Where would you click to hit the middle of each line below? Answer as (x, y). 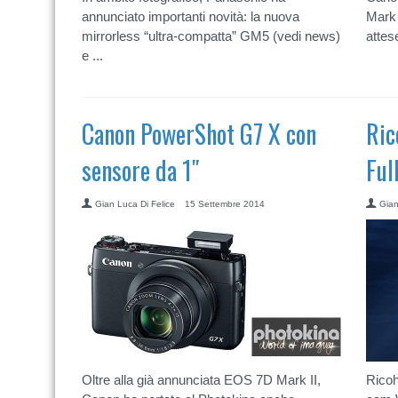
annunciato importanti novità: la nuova (191, 16)
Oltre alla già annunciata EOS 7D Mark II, (201, 380)
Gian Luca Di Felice (135, 204)
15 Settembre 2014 (225, 204)
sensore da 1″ (141, 170)
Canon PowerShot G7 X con (199, 134)
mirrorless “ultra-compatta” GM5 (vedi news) (211, 36)
